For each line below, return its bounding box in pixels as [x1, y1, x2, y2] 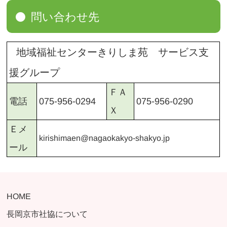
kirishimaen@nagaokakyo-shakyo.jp [39, 134, 170, 143]
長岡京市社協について [7, 210, 88, 219]
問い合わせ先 [31, 10, 100, 23]
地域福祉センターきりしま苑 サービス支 [16, 47, 209, 58]
